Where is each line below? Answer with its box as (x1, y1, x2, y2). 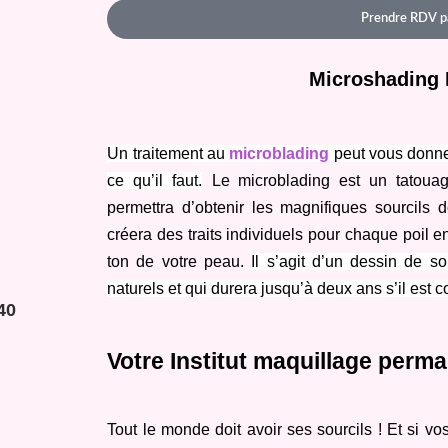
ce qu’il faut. (107, 172, 202, 190)
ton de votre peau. (107, 253, 252, 271)
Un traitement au (107, 145, 230, 163)
